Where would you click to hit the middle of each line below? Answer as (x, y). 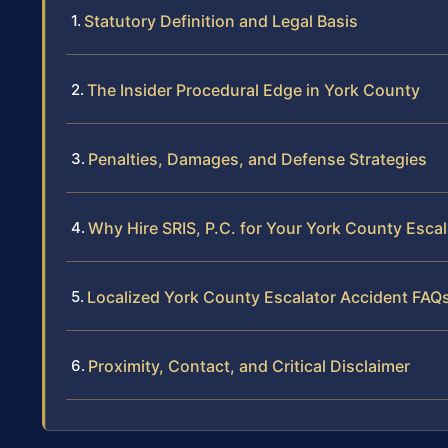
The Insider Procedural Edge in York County (253, 89)
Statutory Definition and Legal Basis (221, 20)
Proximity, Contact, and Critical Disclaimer (249, 365)
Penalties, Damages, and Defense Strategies (257, 158)
